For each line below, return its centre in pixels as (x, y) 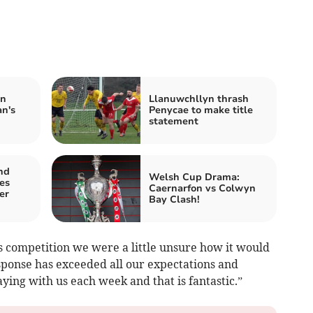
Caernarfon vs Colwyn (202, 188)
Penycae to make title (201, 110)
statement (174, 121)
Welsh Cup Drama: (194, 177)
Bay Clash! (174, 199)
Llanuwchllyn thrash (199, 99)
